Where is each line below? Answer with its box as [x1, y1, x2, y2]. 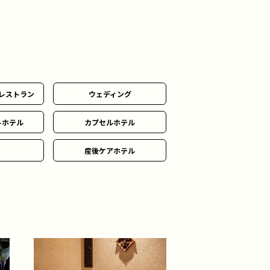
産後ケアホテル [84, 145, 135, 155]
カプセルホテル [84, 117, 135, 127]
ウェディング [88, 89, 131, 99]
